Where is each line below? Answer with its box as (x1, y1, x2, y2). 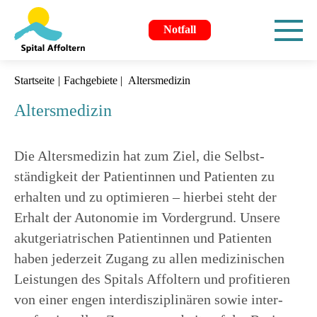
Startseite (14, 74, 54, 87)
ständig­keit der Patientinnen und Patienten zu (14, 168, 275, 185)
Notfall (163, 23, 196, 36)
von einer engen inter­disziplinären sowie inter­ (14, 292, 283, 308)
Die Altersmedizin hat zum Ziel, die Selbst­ (14, 148, 265, 164)
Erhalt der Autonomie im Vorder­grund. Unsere (14, 209, 280, 226)
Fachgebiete (63, 74, 117, 87)
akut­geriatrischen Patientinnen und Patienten (14, 230, 272, 246)
